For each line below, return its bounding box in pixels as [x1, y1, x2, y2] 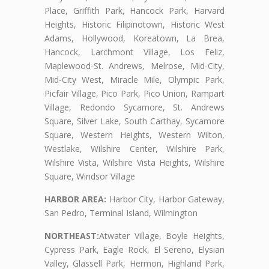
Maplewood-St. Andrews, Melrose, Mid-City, [44, 60, 225, 72]
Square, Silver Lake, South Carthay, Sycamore [44, 115, 225, 127]
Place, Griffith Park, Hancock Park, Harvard [44, 5, 225, 17]
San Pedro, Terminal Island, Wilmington [44, 207, 198, 219]
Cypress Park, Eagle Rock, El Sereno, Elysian [44, 244, 225, 256]
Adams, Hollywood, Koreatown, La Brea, [44, 32, 225, 44]
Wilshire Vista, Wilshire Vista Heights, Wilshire [44, 157, 225, 169]
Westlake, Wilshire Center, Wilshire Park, [44, 143, 225, 155]
